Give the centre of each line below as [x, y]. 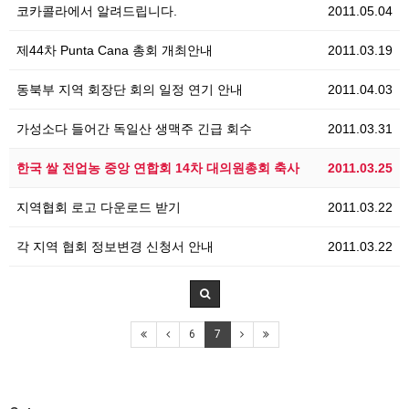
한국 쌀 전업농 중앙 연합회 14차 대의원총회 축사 [158, 168]
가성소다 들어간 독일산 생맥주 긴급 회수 [134, 129]
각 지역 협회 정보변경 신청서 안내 [115, 246]
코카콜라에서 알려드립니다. [97, 11]
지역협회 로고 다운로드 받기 [99, 207]
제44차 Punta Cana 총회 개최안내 [115, 50]
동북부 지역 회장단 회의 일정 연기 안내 [130, 89]
